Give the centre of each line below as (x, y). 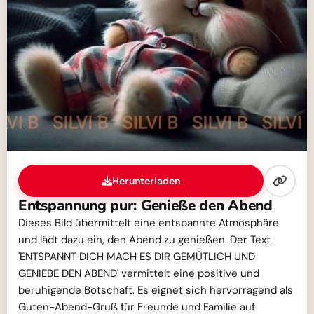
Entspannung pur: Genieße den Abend (145, 205)
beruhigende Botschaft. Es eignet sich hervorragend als (156, 290)
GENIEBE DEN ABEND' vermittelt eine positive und (139, 273)
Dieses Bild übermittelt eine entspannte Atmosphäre (149, 223)
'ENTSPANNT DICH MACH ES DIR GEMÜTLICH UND (137, 257)
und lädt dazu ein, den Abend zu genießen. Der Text (144, 240)
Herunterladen (146, 181)
